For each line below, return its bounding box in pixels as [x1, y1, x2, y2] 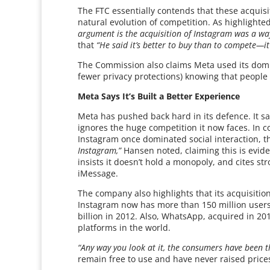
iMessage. [78, 168, 119, 179]
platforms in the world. [78, 222, 171, 233]
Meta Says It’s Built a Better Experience [78, 90, 240, 102]
